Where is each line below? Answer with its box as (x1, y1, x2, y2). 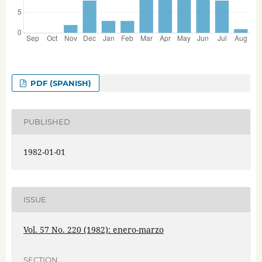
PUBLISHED (23, 117, 70, 127)
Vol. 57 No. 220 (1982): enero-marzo (23, 223, 164, 235)
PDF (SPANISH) (28, 78, 92, 88)
